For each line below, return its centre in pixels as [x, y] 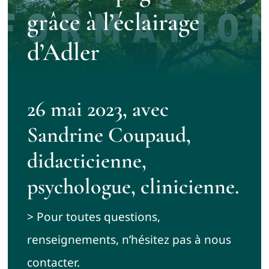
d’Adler [63, 52]
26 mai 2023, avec [98, 109]
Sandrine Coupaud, [109, 135]
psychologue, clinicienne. [133, 187]
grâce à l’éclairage [113, 22]
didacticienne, [86, 161]
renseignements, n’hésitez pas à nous [129, 240]
